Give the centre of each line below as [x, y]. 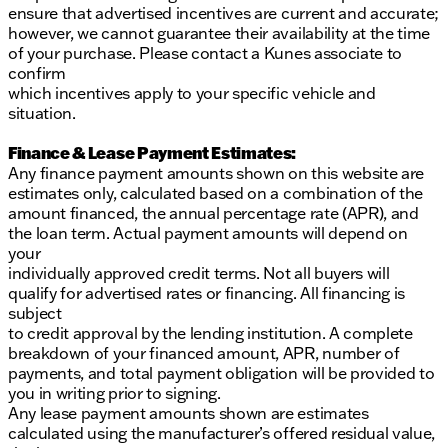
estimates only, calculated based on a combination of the [216, 193]
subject [35, 313]
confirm [37, 73]
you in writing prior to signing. [114, 393]
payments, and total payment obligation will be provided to [221, 373]
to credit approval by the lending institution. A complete [210, 333]
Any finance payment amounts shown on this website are [216, 173]
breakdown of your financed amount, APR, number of [204, 353]
